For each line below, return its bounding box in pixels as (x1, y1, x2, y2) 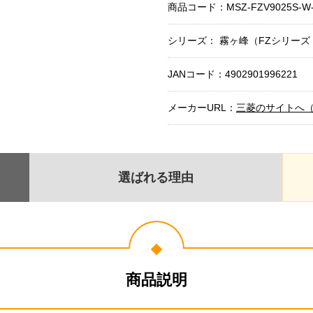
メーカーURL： (168, 102, 236, 114)
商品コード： (168, 1, 226, 13)
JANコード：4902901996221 (168, 68, 298, 80)
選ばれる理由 (118, 170, 194, 184)
